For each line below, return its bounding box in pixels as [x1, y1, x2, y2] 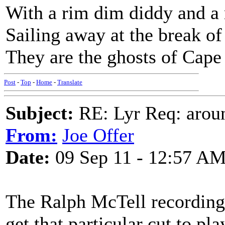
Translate [57, 78, 82, 86]
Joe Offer [62, 125, 134, 146]
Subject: [6, 102, 74, 124]
